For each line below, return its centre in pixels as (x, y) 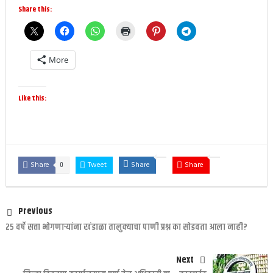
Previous (35, 211)
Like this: (32, 98)
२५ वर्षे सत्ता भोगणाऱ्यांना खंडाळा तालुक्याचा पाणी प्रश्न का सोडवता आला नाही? (126, 227)
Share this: (35, 9)
